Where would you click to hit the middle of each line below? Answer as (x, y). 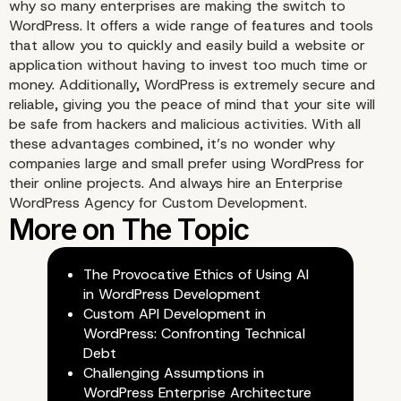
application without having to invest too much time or (188, 65)
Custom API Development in (174, 314)
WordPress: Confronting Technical (194, 334)
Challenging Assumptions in (173, 373)
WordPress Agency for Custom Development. (158, 203)
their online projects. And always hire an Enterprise (176, 183)
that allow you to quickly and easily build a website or (187, 46)
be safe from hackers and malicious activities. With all (185, 124)
